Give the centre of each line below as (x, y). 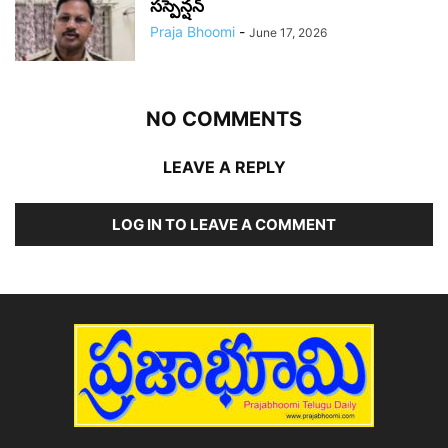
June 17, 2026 (288, 32)
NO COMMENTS (224, 118)
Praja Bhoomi (192, 31)
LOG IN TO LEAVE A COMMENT (224, 224)
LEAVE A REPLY (224, 166)
